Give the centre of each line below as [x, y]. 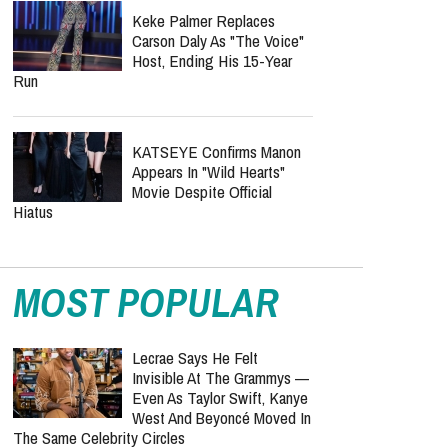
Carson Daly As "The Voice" [218, 40]
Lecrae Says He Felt [195, 357]
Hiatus [33, 211]
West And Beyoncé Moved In [221, 417]
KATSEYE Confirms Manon [216, 151]
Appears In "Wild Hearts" [208, 171]
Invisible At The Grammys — [220, 377]
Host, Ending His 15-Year [212, 60]
